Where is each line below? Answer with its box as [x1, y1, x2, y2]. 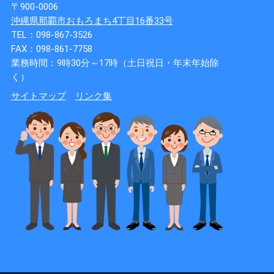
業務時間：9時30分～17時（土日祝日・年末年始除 [10, 57, 219, 68]
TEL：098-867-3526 [10, 29, 92, 40]
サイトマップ [10, 90, 66, 102]
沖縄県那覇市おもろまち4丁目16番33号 [10, 15, 173, 26]
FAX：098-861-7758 [10, 43, 92, 54]
